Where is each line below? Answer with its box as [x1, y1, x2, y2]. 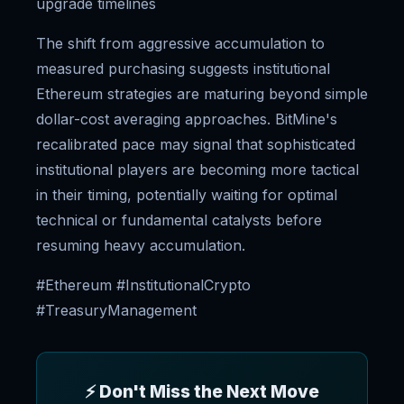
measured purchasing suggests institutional [36, 60, 330, 78]
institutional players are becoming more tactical [36, 161, 359, 179]
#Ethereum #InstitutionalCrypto [36, 276, 251, 295]
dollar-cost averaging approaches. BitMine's [36, 110, 337, 129]
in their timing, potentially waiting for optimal [36, 186, 337, 205]
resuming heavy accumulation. [36, 236, 245, 255]
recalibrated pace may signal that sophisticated [36, 135, 355, 154]
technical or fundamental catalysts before [36, 211, 322, 230]
